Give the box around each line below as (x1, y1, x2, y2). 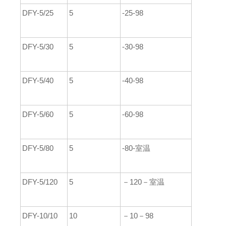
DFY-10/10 (22, 211, 58, 220)
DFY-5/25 (22, 9, 53, 17)
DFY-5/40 (22, 76, 53, 85)
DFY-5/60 (22, 110, 53, 119)
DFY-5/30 (22, 42, 53, 51)
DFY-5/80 (22, 144, 53, 152)
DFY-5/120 (22, 178, 58, 186)
